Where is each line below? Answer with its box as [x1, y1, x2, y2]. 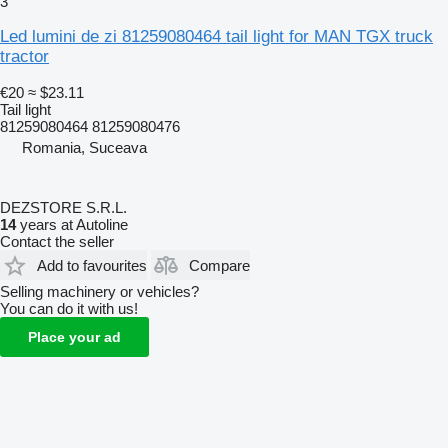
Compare [189, 256, 250, 274]
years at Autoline [16, 216, 128, 234]
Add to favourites [37, 256, 147, 274]
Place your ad [28, 329, 121, 346]
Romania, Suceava [22, 139, 147, 157]
